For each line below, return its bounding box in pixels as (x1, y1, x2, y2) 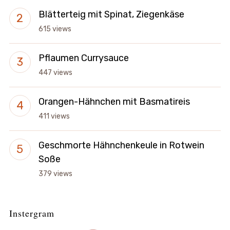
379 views (38, 169, 72, 178)
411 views (38, 111, 70, 121)
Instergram (9, 206, 54, 219)
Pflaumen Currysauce (38, 52, 129, 64)
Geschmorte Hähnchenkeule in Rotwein (38, 139, 204, 151)
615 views (38, 24, 71, 33)
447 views (38, 68, 72, 77)
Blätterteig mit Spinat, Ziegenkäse (38, 8, 184, 20)
